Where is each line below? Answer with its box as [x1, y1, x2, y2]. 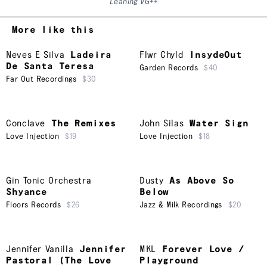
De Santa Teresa [6, 61, 94, 72]
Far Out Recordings [6, 75, 77, 84]
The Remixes [51, 119, 116, 129]
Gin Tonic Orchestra [6, 176, 92, 187]
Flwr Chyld [139, 50, 184, 61]
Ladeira [70, 50, 112, 61]
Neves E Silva [6, 50, 65, 61]
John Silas [139, 119, 184, 129]
